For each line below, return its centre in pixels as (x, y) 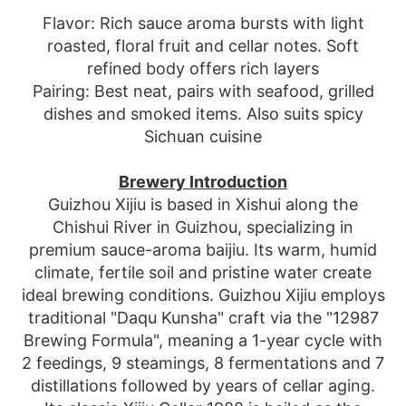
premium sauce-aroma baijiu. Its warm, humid (203, 250)
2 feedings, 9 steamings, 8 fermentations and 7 (203, 363)
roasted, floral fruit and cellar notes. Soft (203, 46)
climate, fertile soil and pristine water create (203, 272)
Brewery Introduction (203, 182)
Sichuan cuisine (203, 136)
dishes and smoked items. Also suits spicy (203, 114)
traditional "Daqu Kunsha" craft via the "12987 (203, 318)
